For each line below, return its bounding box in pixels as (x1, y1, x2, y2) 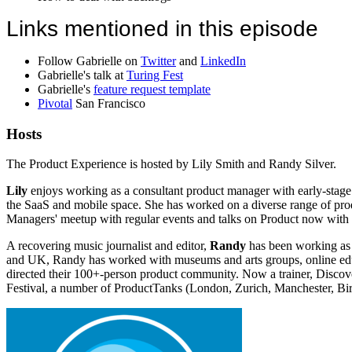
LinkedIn (200, 53, 246, 68)
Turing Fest (126, 68, 183, 82)
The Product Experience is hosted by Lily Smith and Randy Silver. (6, 157, 336, 171)
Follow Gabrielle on (38, 53, 141, 68)
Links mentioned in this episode (6, 16, 318, 41)
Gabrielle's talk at (38, 68, 126, 82)
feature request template (93, 82, 211, 96)
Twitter (141, 53, 176, 68)
